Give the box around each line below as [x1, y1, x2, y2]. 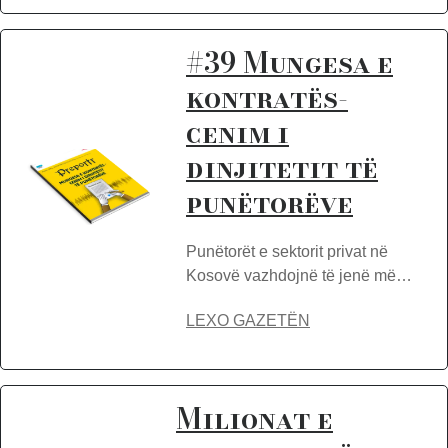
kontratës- [186, 76, 348, 119]
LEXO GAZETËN [186, 312, 310, 329]
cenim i [186, 111, 289, 154]
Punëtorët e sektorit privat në [186, 243, 388, 260]
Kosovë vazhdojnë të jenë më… [186, 267, 412, 284]
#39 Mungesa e [186, 41, 393, 84]
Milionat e [176, 397, 333, 440]
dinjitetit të [186, 146, 378, 189]
